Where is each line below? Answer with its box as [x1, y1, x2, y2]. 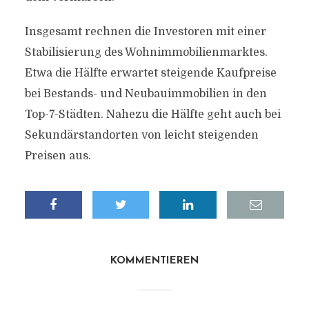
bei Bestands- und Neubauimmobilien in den [24, 88, 267, 100]
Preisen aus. [24, 150, 91, 162]
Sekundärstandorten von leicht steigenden [24, 129, 259, 141]
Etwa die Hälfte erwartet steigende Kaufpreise [24, 67, 277, 79]
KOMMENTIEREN [110, 256, 199, 266]
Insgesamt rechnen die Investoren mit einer [24, 26, 266, 38]
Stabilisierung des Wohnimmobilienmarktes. [24, 46, 268, 59]
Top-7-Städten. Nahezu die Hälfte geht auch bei [24, 108, 281, 121]
